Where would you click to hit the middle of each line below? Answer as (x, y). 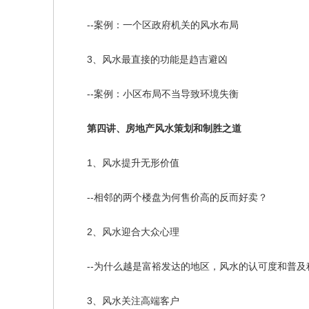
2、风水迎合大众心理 (123, 232)
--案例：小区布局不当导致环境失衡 (153, 94)
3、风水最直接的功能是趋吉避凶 (148, 59)
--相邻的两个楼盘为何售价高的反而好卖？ (168, 197)
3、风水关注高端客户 (123, 301)
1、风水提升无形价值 (123, 163)
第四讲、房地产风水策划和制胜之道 (154, 128)
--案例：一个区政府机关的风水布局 (153, 25)
